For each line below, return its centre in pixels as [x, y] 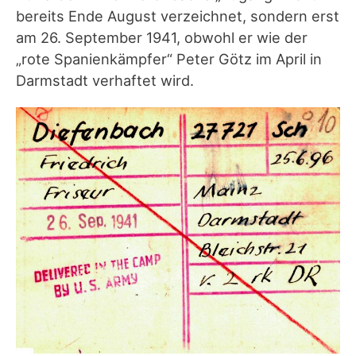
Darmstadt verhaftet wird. [109, 80]
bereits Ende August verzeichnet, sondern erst [178, 15]
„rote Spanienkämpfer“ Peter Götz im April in [169, 58]
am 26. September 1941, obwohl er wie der [162, 37]
